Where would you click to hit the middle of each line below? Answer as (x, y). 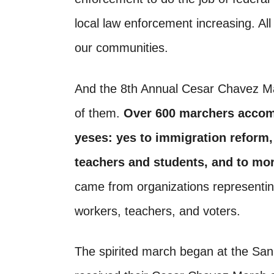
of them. (99, 113)
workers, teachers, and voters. (157, 211)
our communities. (121, 48)
